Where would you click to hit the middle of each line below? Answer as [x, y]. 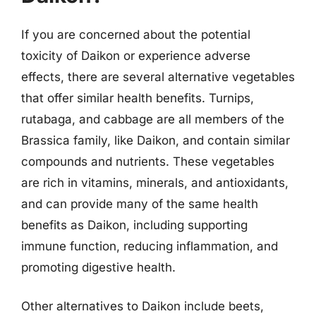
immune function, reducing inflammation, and [150, 246]
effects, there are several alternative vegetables [158, 77]
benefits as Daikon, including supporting [134, 225]
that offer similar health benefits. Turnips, [138, 98]
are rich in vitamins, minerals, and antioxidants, [155, 182]
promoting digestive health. [98, 267]
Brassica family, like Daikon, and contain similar [156, 140]
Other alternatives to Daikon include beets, [142, 306]
